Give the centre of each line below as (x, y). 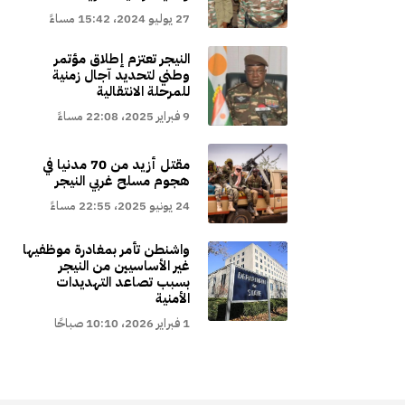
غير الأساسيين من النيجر (124, 266)
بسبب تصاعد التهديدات (122, 283)
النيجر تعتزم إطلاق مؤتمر (122, 59)
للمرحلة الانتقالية (143, 92)
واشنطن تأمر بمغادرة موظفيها (106, 250)
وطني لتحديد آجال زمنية (121, 75)
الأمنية (172, 299)
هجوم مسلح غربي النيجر (122, 181)
